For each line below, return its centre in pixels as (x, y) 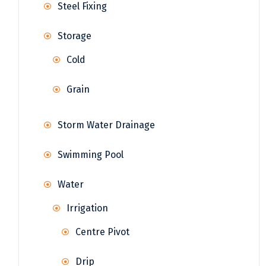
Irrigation (87, 208)
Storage (75, 36)
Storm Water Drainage (106, 125)
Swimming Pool (91, 154)
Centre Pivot (102, 232)
